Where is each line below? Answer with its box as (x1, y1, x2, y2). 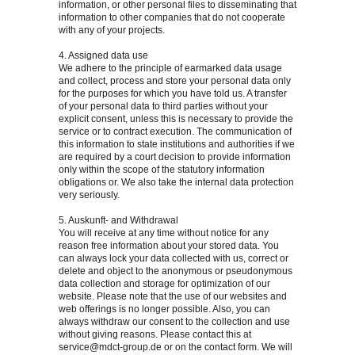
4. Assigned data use (59, 50, 148, 62)
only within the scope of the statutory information (59, 164, 265, 176)
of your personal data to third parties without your (59, 101, 268, 113)
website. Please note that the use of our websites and (59, 291, 287, 303)
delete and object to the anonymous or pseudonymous (59, 265, 292, 277)
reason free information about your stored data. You (59, 240, 279, 252)
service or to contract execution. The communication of (59, 126, 292, 138)
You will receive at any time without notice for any (59, 227, 269, 239)
